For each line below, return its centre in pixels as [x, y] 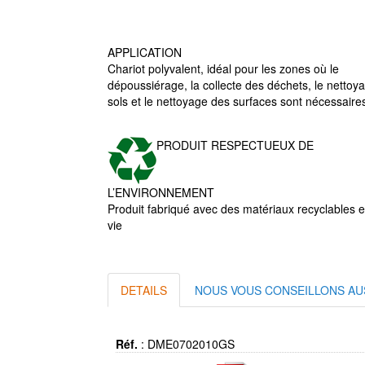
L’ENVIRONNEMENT [161, 192]
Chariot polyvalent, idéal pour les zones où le [223, 68]
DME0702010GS [191, 344]
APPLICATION [145, 52]
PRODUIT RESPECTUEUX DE [235, 145]
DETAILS [144, 290]
